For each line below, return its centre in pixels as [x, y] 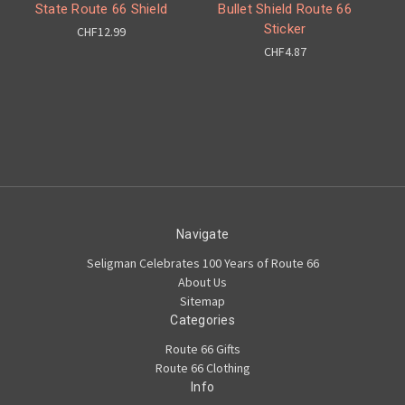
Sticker [285, 29]
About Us [202, 283]
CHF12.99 [101, 32]
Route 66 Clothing [202, 368]
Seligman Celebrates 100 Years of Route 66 [202, 264]
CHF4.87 [285, 52]
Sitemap [202, 301]
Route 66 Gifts [202, 349]
